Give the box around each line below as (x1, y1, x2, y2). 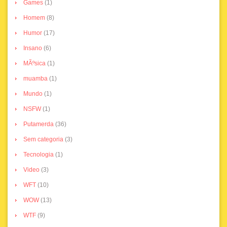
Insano (23, 45, 42, 52)
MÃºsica (23, 60, 46, 67)
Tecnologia (23, 151, 54, 159)
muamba (23, 75, 48, 83)
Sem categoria (23, 136, 63, 143)
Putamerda (23, 121, 54, 128)
